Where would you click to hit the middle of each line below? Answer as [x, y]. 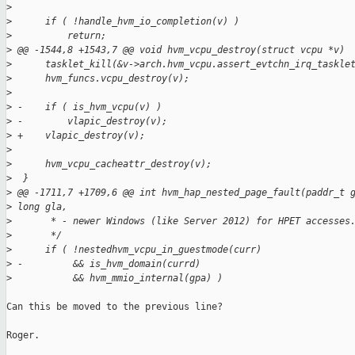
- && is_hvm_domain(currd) [106, 264]
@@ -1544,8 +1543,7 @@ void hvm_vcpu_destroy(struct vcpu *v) [178, 50]
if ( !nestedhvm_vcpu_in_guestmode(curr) [137, 250]
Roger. [23, 336]
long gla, [40, 207]
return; [59, 36]
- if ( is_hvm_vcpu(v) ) [87, 107]
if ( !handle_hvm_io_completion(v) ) [126, 22]
